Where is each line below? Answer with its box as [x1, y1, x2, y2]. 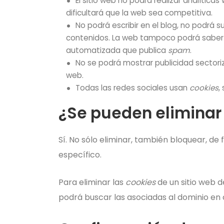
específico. [58, 149, 101, 160]
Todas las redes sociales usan [75, 82, 190, 93]
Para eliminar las [58, 176, 125, 188]
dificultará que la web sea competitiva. [66, 7, 212, 18]
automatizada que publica [66, 45, 168, 55]
